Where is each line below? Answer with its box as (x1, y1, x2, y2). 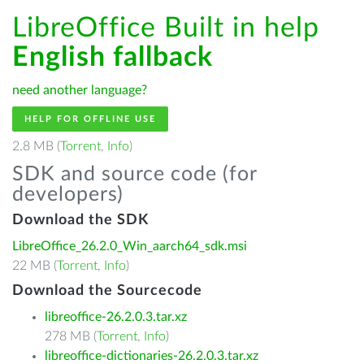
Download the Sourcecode (12, 284, 202, 298)
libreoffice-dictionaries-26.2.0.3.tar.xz (45, 349, 258, 362)
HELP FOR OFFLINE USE (24, 115, 156, 123)
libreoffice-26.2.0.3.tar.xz (45, 310, 187, 323)
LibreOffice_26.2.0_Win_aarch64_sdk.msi (12, 240, 247, 253)
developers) (12, 184, 123, 205)
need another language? (12, 84, 147, 97)
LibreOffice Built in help (12, 15, 319, 42)
